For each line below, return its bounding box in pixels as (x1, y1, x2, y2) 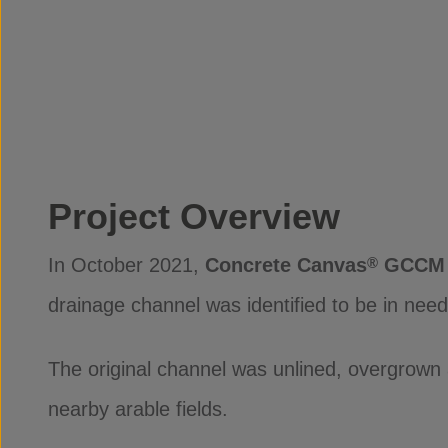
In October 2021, (48, 254, 205, 276)
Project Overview (48, 196, 340, 237)
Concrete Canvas (205, 254, 367, 276)
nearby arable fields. (48, 398, 228, 420)
